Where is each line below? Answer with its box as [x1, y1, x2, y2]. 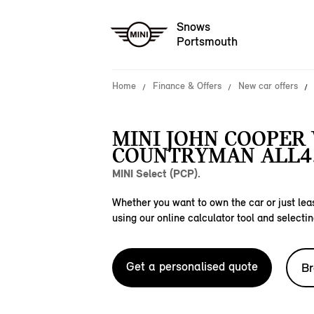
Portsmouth [177, 34, 238, 50]
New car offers [238, 80, 298, 92]
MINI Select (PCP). [112, 167, 200, 180]
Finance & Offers [153, 80, 221, 92]
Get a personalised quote [126, 259, 258, 274]
